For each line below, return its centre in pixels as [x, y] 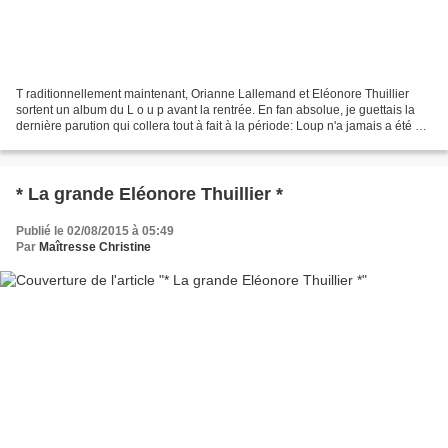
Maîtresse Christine [95, 246]
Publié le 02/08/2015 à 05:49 [95, 230]
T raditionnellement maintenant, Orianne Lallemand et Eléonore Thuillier [212, 93]
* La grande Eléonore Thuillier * [149, 193]
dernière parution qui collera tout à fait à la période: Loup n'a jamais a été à [219, 125]
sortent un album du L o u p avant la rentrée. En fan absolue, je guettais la [215, 109]
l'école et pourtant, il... [74, 141]
